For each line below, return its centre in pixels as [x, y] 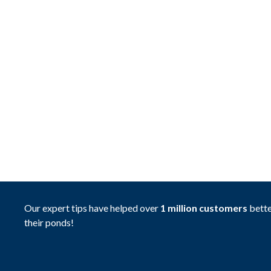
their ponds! [49, 222]
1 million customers [204, 208]
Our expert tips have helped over [92, 208]
